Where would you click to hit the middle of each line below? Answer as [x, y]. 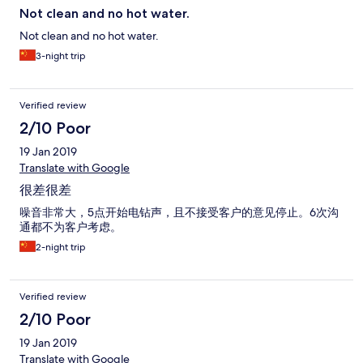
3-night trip [61, 56]
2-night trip [61, 248]
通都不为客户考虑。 [70, 227]
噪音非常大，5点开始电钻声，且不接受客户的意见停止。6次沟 [179, 213]
